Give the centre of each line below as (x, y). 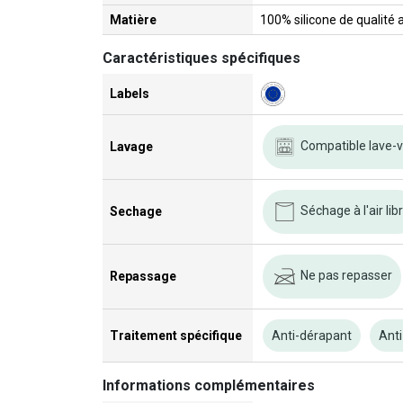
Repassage (143, 276)
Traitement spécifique (176, 335)
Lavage (131, 146)
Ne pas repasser (345, 276)
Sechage (136, 211)
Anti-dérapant (312, 336)
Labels (130, 93)
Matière (133, 19)
